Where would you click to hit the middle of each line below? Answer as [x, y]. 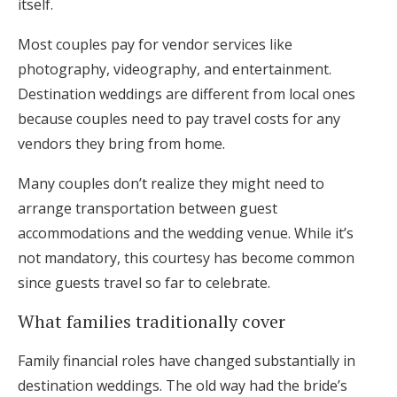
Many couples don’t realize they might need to [171, 183]
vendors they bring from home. [121, 144]
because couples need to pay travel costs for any [179, 119]
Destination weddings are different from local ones [187, 94]
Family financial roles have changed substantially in [187, 361]
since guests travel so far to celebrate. [144, 283]
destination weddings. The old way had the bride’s [183, 385]
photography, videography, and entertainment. [175, 69]
